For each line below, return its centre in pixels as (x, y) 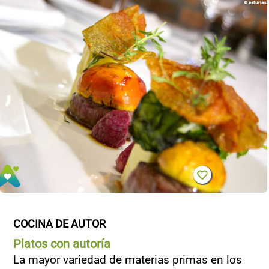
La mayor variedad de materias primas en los (128, 260)
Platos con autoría (62, 244)
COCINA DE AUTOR (59, 224)
